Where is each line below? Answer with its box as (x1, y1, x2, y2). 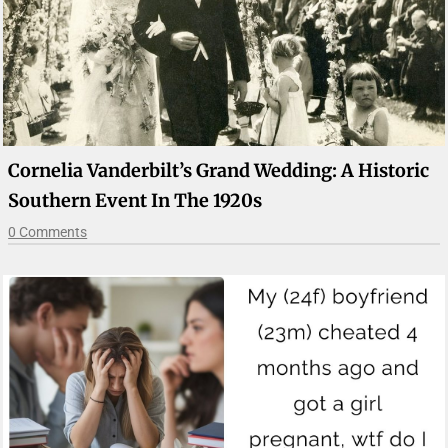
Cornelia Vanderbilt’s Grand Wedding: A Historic (8, 159, 430, 182)
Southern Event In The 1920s (8, 189, 263, 212)
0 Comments (8, 224, 88, 240)
